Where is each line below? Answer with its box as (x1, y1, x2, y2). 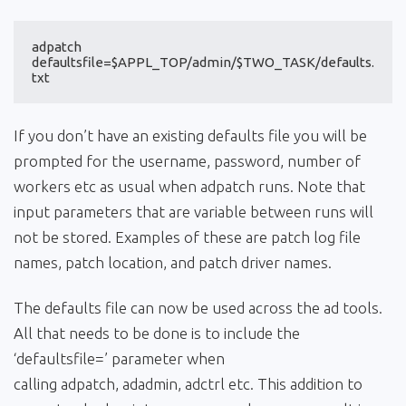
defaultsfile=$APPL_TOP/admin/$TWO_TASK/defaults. (32, 53, 374, 70)
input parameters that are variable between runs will (14, 202, 373, 220)
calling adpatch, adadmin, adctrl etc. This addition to (14, 374, 362, 392)
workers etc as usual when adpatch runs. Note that (14, 177, 365, 195)
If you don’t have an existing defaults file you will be (14, 126, 367, 144)
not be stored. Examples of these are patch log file (14, 227, 361, 246)
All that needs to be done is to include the (14, 324, 300, 342)
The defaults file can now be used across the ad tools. (14, 298, 382, 316)
